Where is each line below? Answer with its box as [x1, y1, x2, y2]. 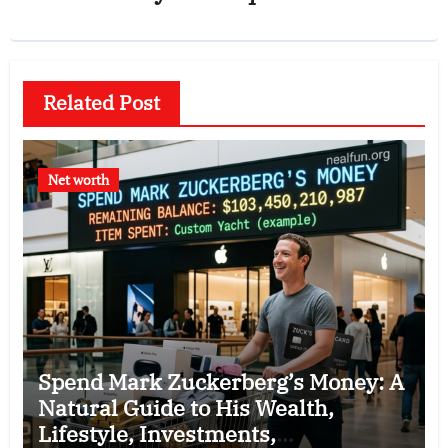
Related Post [42, 88, 160, 116]
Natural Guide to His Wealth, [37, 392, 334, 422]
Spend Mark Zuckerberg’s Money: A [37, 366, 404, 396]
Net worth [47, 169, 109, 189]
